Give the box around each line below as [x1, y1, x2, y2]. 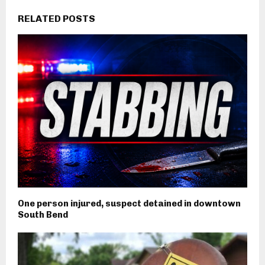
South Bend [18, 209, 68, 220]
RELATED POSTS [18, 13, 95, 25]
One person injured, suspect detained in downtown [18, 198, 241, 209]
